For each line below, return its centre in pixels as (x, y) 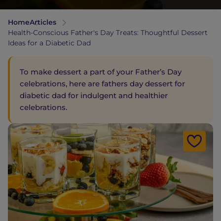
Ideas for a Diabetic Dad (49, 43)
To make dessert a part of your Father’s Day (101, 72)
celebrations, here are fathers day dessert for (102, 84)
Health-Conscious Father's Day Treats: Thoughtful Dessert (108, 33)
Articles (43, 22)
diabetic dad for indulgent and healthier (94, 95)
